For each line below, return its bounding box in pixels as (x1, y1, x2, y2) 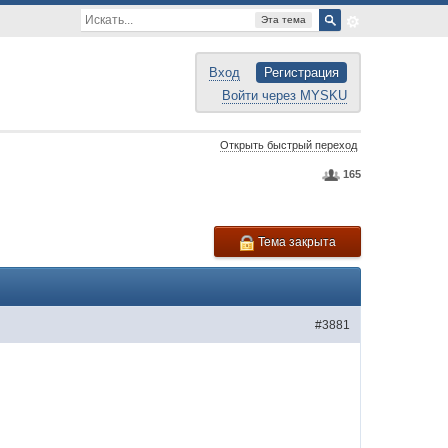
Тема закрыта (254, 235, 336, 249)
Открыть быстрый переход (219, 139, 357, 151)
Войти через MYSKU (221, 88, 347, 103)
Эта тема (260, 14, 306, 25)
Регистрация (263, 65, 339, 80)
